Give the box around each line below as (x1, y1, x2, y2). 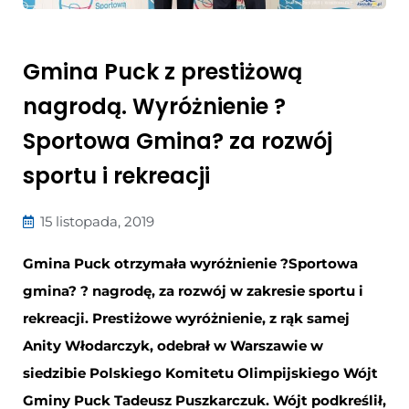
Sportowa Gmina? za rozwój (23, 125, 332, 156)
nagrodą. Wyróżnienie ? (23, 90, 286, 121)
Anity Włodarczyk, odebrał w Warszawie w (23, 336, 323, 354)
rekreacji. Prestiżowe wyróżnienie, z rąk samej (23, 309, 350, 327)
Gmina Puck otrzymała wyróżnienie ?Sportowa (23, 254, 358, 272)
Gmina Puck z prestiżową (23, 56, 302, 87)
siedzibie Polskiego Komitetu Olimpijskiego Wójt (23, 363, 378, 382)
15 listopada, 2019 (40, 212, 154, 230)
